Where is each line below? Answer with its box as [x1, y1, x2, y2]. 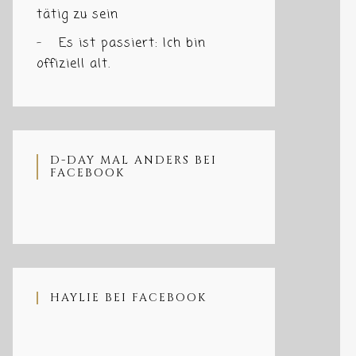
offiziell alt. [37, 55, 110, 74]
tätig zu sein [37, 6, 118, 25]
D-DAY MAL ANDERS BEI [50, 153, 217, 168]
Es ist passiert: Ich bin [59, 34, 206, 53]
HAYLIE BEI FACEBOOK [50, 290, 207, 305]
